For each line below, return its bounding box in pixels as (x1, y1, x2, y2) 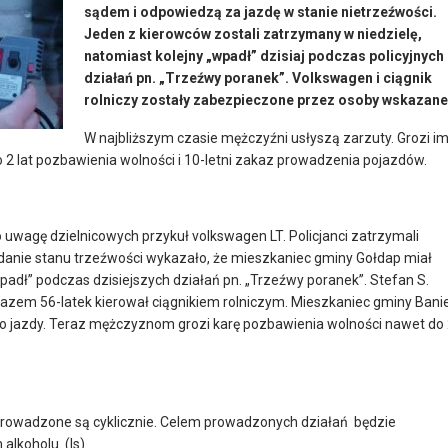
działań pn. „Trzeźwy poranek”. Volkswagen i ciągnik (84, 69, 432, 86)
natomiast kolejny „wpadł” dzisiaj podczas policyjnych (84, 47, 444, 64)
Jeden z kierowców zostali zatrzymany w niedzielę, (84, 25, 422, 42)
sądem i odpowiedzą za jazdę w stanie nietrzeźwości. (84, 3, 437, 20)
